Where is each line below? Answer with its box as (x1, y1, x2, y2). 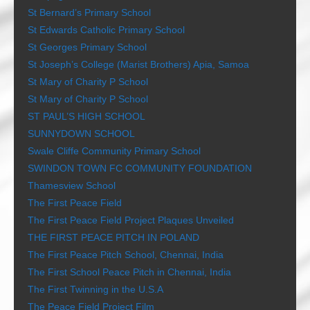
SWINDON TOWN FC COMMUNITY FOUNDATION (28, 163, 252, 174)
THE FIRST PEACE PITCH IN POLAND (28, 232, 199, 243)
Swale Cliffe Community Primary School (28, 145, 201, 156)
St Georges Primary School (28, 42, 147, 53)
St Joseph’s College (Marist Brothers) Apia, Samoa (28, 59, 249, 70)
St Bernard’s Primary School (28, 7, 151, 18)
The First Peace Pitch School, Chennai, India (28, 249, 224, 260)
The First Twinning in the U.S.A (28, 284, 163, 295)
